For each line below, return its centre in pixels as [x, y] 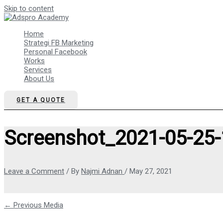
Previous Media [37, 205]
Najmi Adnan [103, 171]
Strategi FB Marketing [59, 43]
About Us [39, 79]
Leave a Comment [34, 171]
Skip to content [29, 8]
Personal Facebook [56, 52]
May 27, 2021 [151, 171]
